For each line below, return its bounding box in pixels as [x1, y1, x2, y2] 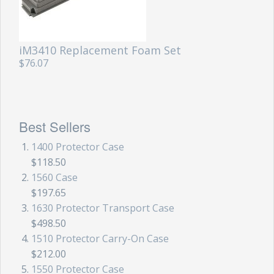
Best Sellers [18, 116, 91, 136]
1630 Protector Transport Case [31, 201, 174, 215]
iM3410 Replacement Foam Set [18, 42, 181, 57]
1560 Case [31, 170, 78, 184]
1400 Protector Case [31, 139, 124, 154]
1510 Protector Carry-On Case [31, 231, 169, 245]
